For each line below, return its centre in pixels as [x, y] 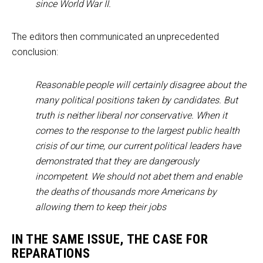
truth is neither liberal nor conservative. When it [131, 115]
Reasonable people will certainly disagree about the [141, 85]
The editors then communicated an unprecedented [115, 37]
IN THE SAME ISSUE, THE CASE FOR [110, 239]
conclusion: [35, 52]
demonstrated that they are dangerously [117, 161]
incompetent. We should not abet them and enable [139, 176]
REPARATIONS [51, 253]
